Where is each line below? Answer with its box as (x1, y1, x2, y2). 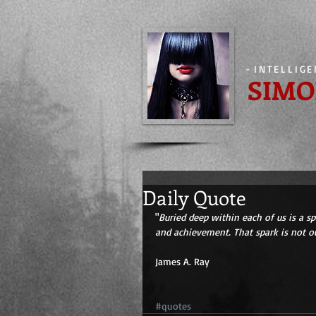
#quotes (155, 300, 191, 312)
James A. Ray (155, 255, 212, 267)
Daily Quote (142, 184, 246, 210)
